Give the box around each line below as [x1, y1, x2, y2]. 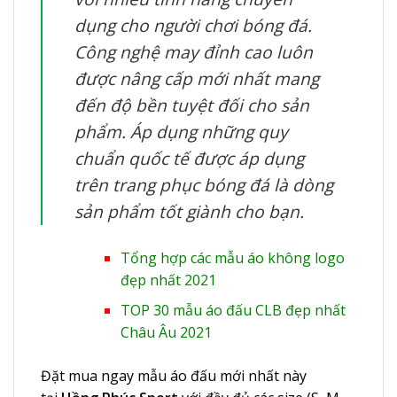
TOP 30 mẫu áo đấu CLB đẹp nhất [120, 300, 346, 321]
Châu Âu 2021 [120, 323, 212, 343]
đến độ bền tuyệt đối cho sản [74, 92, 309, 117]
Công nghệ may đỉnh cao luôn [74, 39, 313, 64]
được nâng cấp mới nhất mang [74, 66, 319, 90]
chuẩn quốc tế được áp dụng [74, 145, 304, 170]
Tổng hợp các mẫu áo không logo [120, 247, 345, 268]
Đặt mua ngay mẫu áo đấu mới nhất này [41, 366, 307, 386]
